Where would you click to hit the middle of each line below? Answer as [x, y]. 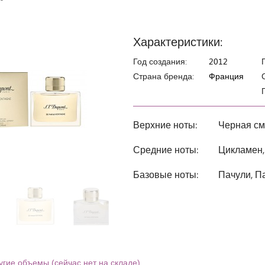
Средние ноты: [166, 149]
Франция [226, 76]
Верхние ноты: [165, 125]
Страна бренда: [164, 76]
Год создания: [160, 61]
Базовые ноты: [166, 174]
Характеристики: [178, 41]
